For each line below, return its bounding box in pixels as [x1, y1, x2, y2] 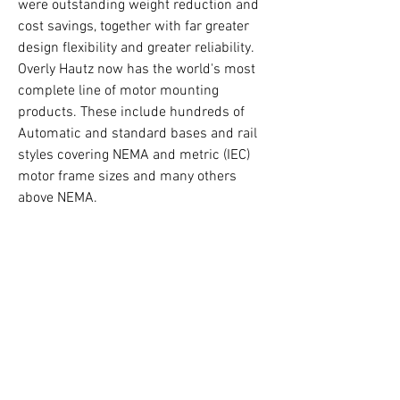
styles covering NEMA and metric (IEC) [18, 146, 254, 165]
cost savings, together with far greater [18, 18, 253, 37]
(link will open [164, 232, 256, 251]
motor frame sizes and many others [18, 168, 240, 187]
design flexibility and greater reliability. [18, 39, 257, 58]
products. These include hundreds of [18, 104, 248, 122]
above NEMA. [18, 189, 97, 208]
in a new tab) [18, 254, 96, 272]
